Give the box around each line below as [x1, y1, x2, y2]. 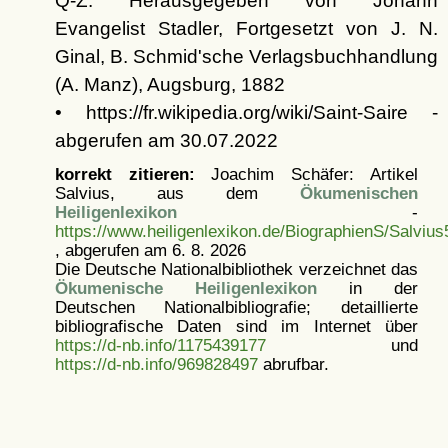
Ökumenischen [300, 183, 418, 202]
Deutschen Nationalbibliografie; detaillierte [54, 297, 418, 316]
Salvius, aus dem [54, 183, 300, 202]
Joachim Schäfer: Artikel [194, 164, 418, 183]
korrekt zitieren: [54, 164, 195, 183]
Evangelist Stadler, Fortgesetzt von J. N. [54, 17, 438, 39]
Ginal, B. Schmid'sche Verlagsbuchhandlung [54, 45, 438, 67]
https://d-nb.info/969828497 [54, 354, 258, 373]
